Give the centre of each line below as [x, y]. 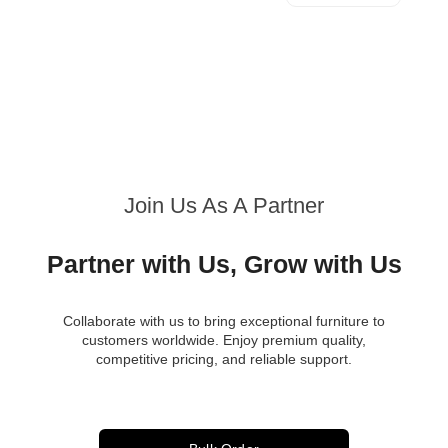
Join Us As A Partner [224, 206]
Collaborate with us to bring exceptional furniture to [224, 321]
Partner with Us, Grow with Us [224, 264]
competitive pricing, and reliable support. [224, 359]
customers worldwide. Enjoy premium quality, [224, 340]
